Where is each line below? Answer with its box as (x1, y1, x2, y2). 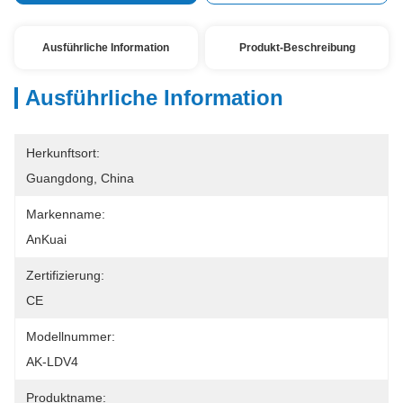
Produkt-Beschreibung (238, 41, 355, 54)
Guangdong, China (26, 171, 134, 185)
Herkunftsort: (26, 146, 100, 160)
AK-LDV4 (26, 354, 78, 369)
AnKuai (26, 232, 67, 246)
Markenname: (26, 207, 105, 221)
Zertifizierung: (26, 268, 104, 282)
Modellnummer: (26, 329, 115, 344)
